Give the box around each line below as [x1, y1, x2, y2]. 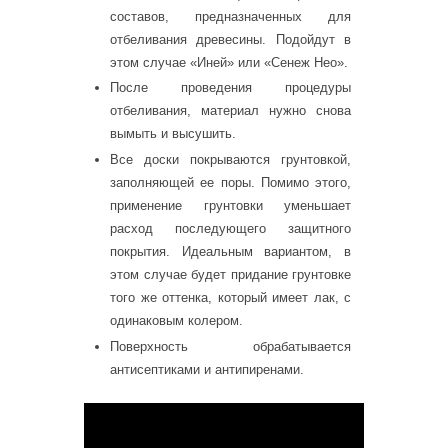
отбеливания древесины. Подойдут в [110, 31, 351, 47]
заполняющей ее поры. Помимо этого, [110, 175, 351, 191]
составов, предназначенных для [110, 8, 351, 24]
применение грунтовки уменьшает [110, 198, 351, 214]
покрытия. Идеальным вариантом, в [110, 244, 351, 260]
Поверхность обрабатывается [110, 338, 351, 354]
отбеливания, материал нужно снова [110, 103, 351, 119]
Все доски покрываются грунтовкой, [110, 152, 351, 168]
